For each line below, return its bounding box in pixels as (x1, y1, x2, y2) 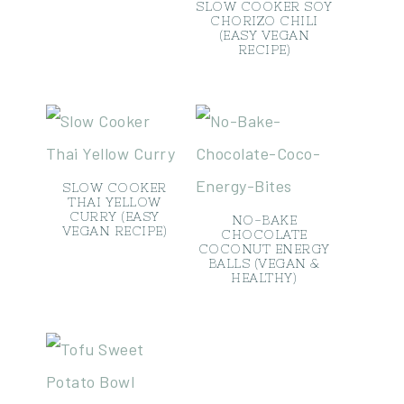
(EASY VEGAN (218, 27, 310, 42)
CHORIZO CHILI (210, 13, 318, 28)
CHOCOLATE (221, 227, 308, 243)
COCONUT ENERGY (197, 242, 330, 257)
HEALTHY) (231, 271, 298, 286)
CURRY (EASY (69, 209, 160, 225)
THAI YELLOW (68, 195, 161, 210)
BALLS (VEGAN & (207, 256, 320, 271)
